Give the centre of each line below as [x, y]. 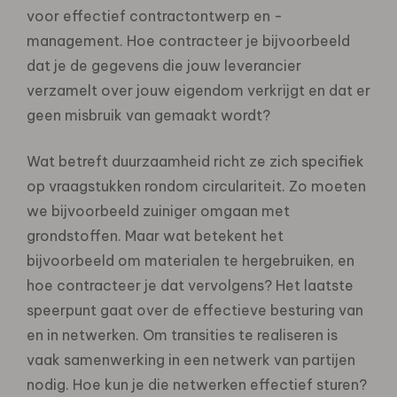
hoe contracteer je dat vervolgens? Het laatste [190, 285]
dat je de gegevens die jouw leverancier [164, 65]
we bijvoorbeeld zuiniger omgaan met [158, 210]
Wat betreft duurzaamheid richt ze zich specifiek [195, 161]
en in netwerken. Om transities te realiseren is [182, 335]
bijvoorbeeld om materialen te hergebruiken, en [191, 260]
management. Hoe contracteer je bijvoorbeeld [188, 40]
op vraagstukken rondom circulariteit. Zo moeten [196, 186]
